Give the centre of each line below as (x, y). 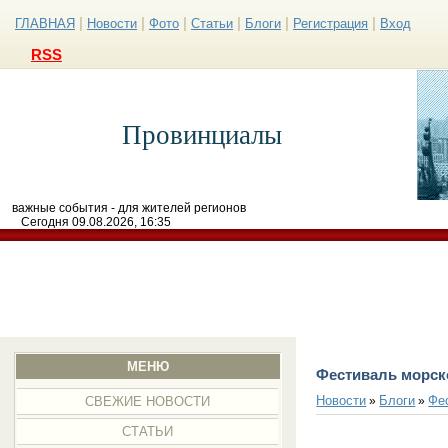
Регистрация (330, 23)
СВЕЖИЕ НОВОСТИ (148, 401)
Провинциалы (201, 135)
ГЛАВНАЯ (45, 23)
